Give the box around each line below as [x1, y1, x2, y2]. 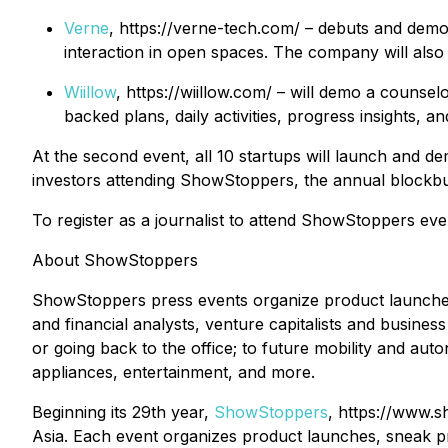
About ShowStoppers [32, 250, 198, 270]
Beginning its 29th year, [32, 402, 214, 422]
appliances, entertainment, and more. [32, 362, 315, 382]
